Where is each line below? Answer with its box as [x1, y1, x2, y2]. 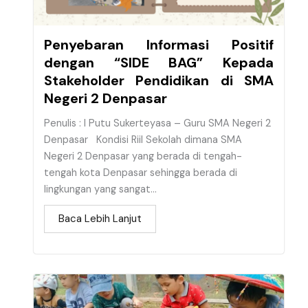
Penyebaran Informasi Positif [44, 36, 274, 54]
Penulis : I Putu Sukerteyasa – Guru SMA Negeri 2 [44, 117, 271, 131]
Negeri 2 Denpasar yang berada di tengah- [44, 150, 242, 164]
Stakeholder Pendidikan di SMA [44, 71, 274, 90]
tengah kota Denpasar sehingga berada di [44, 166, 237, 180]
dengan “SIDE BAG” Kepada [44, 54, 274, 72]
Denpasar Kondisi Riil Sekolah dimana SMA [44, 133, 242, 147]
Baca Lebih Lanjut [58, 212, 142, 226]
